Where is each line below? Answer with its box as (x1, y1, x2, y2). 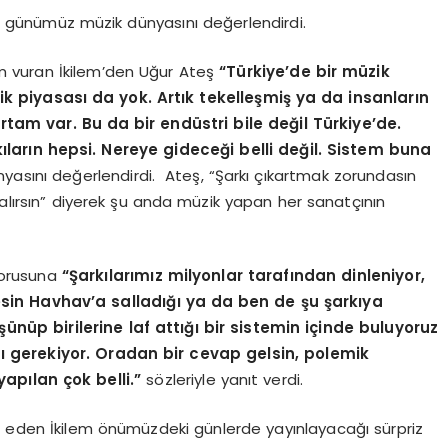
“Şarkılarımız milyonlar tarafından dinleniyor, (61, 265, 425, 286)
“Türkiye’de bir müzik (219, 60, 390, 82)
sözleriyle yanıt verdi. (146, 369, 304, 390)
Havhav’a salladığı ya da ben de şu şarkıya (29, 291, 383, 312)
